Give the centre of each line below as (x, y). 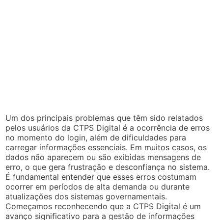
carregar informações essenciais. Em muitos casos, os (106, 147)
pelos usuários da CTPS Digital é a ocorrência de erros (108, 127)
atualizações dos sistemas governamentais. (86, 196)
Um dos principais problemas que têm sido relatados (104, 118)
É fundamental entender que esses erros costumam (101, 177)
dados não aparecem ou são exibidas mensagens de (103, 157)
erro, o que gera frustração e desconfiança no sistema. (108, 167)
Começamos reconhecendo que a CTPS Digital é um (103, 206)
